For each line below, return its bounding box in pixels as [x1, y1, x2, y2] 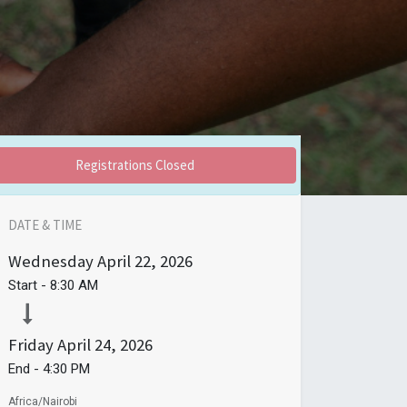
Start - [8, 276, 50, 293]
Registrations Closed [74, 155, 194, 174]
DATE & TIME [8, 215, 82, 233]
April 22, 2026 [97, 250, 193, 272]
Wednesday [8, 250, 94, 272]
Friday [8, 333, 54, 355]
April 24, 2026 [57, 333, 153, 355]
